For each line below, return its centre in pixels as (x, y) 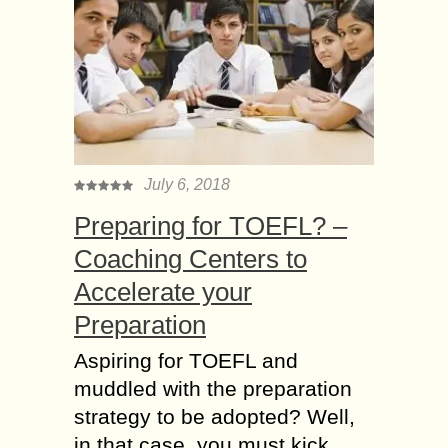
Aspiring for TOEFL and (186, 361)
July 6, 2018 (187, 185)
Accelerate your (163, 292)
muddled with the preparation (213, 389)
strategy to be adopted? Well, (214, 417)
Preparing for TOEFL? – (210, 226)
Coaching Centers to (190, 259)
